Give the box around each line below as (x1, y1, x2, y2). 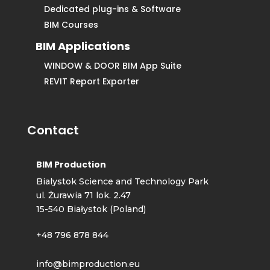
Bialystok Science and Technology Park (36, 176, 209, 187)
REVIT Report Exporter (43, 75, 139, 88)
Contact (27, 122, 79, 139)
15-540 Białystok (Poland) (36, 204, 146, 215)
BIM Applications (35, 39, 130, 54)
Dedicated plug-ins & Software (43, 3, 181, 16)
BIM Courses (43, 19, 98, 31)
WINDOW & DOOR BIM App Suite (43, 60, 181, 72)
